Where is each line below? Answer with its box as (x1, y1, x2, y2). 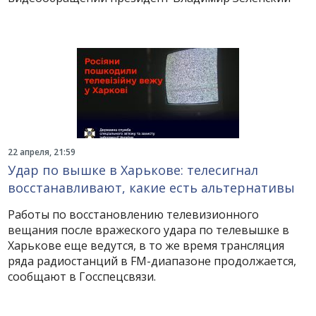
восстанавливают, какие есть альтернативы (8, 179, 296, 196)
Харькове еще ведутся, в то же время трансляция (8, 238, 285, 253)
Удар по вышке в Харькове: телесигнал (8, 162, 259, 178)
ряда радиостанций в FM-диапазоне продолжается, (8, 253, 297, 269)
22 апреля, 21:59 (8, 146, 76, 158)
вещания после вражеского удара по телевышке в (8, 222, 290, 238)
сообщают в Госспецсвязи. (8, 269, 157, 284)
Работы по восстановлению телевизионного (8, 207, 260, 222)
